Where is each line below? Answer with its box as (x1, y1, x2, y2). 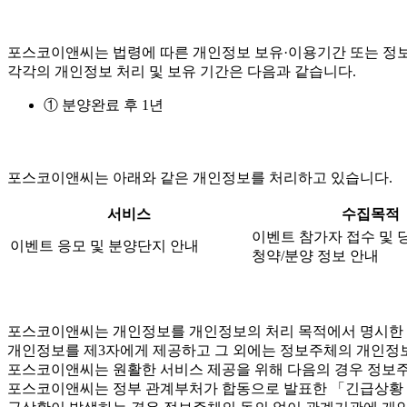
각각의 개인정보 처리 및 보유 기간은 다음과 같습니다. (7, 63, 356, 79)
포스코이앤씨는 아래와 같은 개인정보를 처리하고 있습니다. (7, 170, 392, 185)
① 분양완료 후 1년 (44, 96, 164, 113)
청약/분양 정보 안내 (252, 248, 379, 263)
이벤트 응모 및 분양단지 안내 (10, 238, 199, 253)
